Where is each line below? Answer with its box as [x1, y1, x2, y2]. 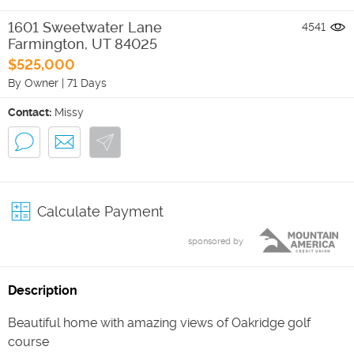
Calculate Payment [37, 203, 164, 220]
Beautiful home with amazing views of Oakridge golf [8, 315, 311, 330]
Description [8, 283, 77, 298]
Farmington [8, 35, 85, 52]
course [8, 334, 49, 349]
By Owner [8, 76, 58, 89]
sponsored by [188, 236, 243, 247]
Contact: [8, 105, 51, 119]
